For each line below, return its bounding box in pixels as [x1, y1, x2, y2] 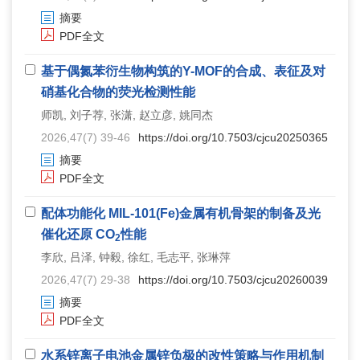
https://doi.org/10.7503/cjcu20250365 [138, 130, 328, 144]
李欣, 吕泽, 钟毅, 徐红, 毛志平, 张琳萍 [41, 250, 231, 264]
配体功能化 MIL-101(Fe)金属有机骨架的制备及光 [41, 206, 321, 220]
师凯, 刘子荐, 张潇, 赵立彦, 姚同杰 [41, 108, 213, 121]
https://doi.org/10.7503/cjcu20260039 [138, 272, 328, 286]
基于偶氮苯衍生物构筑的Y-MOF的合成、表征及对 [41, 63, 325, 78]
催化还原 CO [41, 227, 115, 241]
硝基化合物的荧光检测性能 [41, 84, 195, 99]
